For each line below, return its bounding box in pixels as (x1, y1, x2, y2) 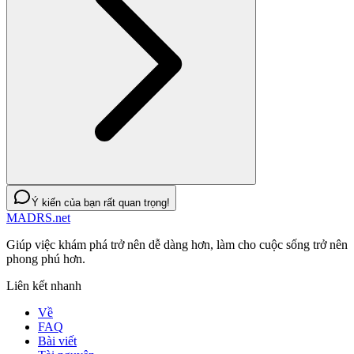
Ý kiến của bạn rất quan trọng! (32, 196, 170, 209)
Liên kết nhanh (6, 278, 81, 292)
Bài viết (38, 333, 77, 348)
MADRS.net (6, 210, 70, 224)
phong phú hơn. (6, 251, 85, 265)
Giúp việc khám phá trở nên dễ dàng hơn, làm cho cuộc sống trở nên (6, 237, 348, 251)
